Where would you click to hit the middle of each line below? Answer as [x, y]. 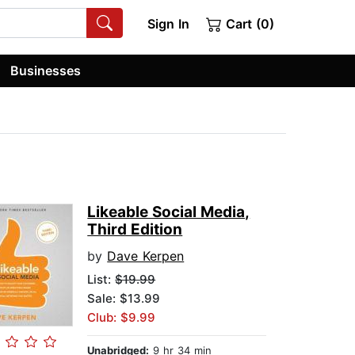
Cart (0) [248, 24]
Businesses [46, 70]
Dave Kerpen [146, 256]
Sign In [168, 24]
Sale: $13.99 [124, 299]
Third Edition [135, 230]
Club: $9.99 [122, 318]
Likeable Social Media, [169, 212]
